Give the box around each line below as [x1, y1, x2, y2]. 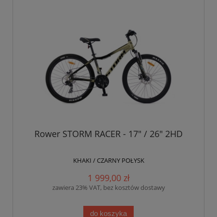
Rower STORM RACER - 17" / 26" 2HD [34, 127, 183, 139]
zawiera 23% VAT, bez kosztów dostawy [52, 183, 165, 192]
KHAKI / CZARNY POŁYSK [73, 156, 144, 165]
